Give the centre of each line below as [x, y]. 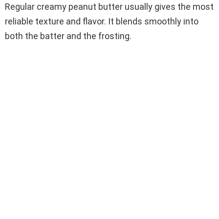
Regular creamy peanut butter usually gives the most [109, 7]
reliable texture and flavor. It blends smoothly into [102, 22]
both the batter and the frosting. [68, 36]
